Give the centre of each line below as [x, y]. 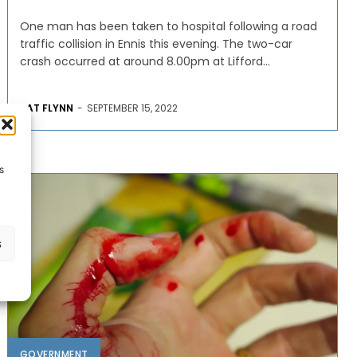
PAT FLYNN [46, 108]
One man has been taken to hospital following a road [168, 26]
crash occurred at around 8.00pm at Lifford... [145, 61]
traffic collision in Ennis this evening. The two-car [121, 43]
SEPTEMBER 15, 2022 [132, 108]
